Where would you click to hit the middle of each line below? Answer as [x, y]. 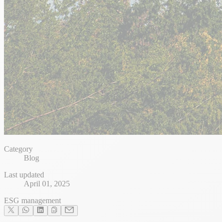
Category [18, 149]
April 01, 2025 [47, 184]
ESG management [32, 201]
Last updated [24, 175]
